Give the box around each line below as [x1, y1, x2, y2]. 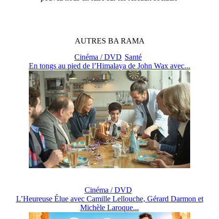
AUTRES [74, 36, 108, 45]
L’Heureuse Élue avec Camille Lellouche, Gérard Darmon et [16, 194, 203, 203]
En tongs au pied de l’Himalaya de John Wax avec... [29, 61, 190, 70]
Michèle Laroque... [80, 203, 139, 212]
